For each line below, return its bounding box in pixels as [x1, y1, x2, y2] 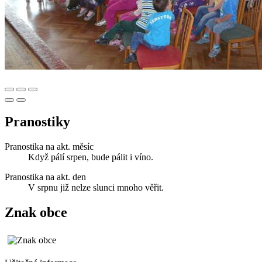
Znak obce [5, 204, 67, 220]
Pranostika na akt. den [5, 171, 86, 182]
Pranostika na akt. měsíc [5, 141, 94, 151]
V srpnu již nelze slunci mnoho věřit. [28, 182, 164, 192]
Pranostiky [5, 113, 70, 129]
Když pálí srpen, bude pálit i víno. [28, 151, 153, 162]
